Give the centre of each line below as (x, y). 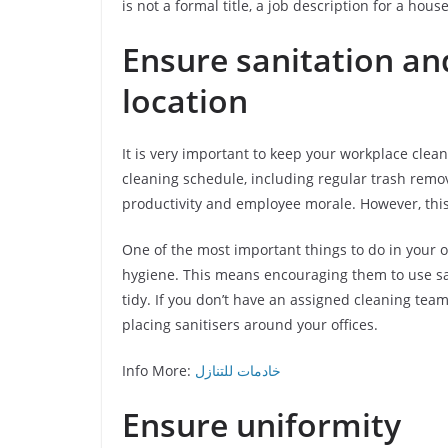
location (185, 100)
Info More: (158, 370)
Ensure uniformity (261, 424)
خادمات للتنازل (238, 370)
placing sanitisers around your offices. (250, 324)
